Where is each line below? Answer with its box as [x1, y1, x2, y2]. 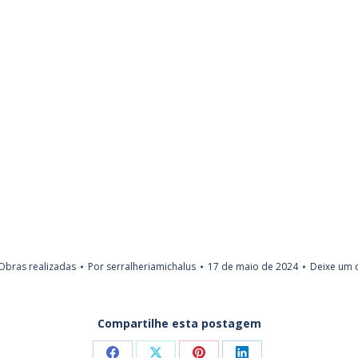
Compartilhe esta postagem [97, 316, 261, 331]
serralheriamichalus [105, 260, 196, 273]
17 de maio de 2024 [207, 260, 298, 273]
